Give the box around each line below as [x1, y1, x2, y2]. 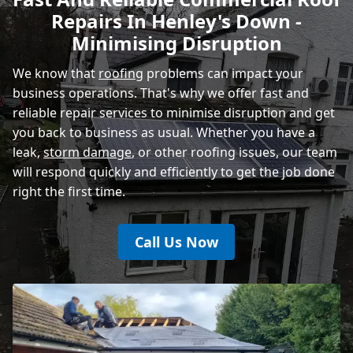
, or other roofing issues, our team [132, 143, 337, 161]
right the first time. [13, 182, 125, 200]
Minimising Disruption [71, 29, 282, 56]
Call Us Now [135, 232, 218, 251]
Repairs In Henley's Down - [51, 7, 302, 34]
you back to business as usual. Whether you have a [13, 123, 315, 141]
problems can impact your [143, 64, 303, 82]
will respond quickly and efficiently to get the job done [13, 162, 335, 180]
